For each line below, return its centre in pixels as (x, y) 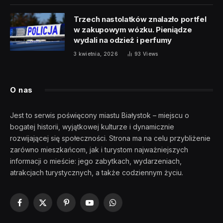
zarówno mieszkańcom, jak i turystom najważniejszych (99, 149)
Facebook (36, 207)
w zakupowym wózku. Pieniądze (133, 29)
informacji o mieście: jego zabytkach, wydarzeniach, (96, 161)
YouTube (104, 207)
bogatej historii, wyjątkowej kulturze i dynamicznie (92, 126)
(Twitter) (56, 218)
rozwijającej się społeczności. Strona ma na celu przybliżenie (110, 138)
